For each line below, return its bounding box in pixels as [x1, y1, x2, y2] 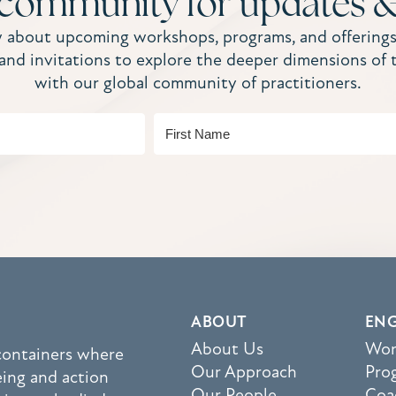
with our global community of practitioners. [34, 72, 362, 94]
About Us [191, 338, 264, 360]
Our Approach [191, 361, 298, 383]
